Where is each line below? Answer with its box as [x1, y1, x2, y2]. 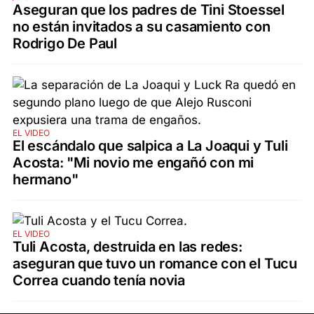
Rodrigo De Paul [13, 34, 118, 52]
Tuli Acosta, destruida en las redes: [13, 238, 243, 255]
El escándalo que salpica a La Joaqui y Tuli [13, 137, 288, 154]
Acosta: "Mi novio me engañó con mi [13, 153, 254, 171]
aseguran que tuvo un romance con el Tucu [13, 254, 297, 272]
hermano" [13, 170, 78, 188]
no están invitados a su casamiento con [13, 18, 271, 35]
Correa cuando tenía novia [13, 271, 186, 289]
